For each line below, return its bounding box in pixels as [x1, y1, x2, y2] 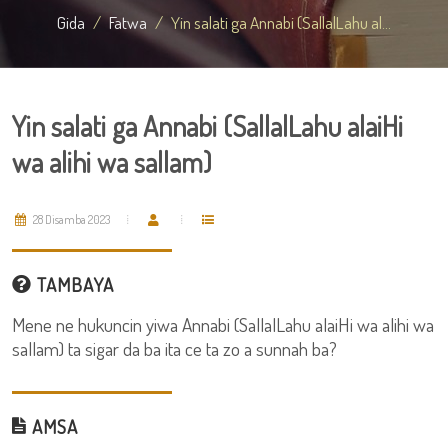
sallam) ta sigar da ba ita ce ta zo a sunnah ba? [12, 336, 341, 361]
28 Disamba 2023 [31, 212, 110, 227]
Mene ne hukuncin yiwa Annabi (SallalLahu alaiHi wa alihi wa [12, 312, 434, 337]
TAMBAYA [32, 272, 114, 297]
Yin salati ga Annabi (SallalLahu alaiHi [12, 108, 403, 144]
